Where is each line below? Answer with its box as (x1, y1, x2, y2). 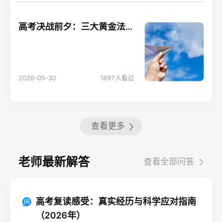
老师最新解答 (18, 154, 90, 169)
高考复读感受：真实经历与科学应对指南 (35, 196, 196, 207)
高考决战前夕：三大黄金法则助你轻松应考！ (125, 21, 133, 32)
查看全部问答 (143, 156, 194, 166)
